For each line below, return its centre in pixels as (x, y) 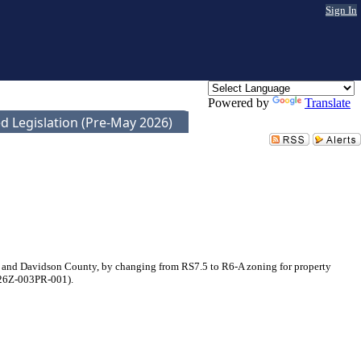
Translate (328, 103)
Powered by (240, 103)
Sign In (341, 10)
